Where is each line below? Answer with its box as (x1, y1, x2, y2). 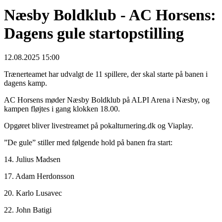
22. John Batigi (4, 206, 52, 215)
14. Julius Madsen (4, 155, 60, 164)
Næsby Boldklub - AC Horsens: (4, 5, 216, 24)
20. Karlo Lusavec (4, 189, 62, 198)
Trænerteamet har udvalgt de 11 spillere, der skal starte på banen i (4, 70, 208, 79)
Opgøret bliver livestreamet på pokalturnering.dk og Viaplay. (4, 121, 193, 130)
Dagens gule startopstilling (4, 24, 184, 42)
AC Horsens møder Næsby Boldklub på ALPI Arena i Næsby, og (4, 96, 210, 105)
